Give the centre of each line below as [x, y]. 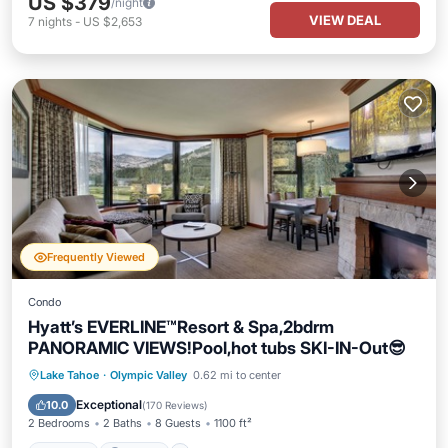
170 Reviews [175, 405]
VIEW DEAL [345, 20]
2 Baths [122, 423]
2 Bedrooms [59, 423]
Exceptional [109, 404]
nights [55, 21]
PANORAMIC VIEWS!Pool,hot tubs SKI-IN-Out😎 [217, 348]
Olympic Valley [148, 375]
